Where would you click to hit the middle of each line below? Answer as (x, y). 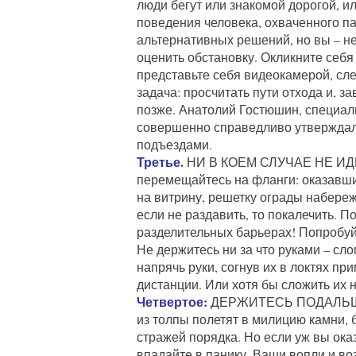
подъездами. (174, 144)
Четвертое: (172, 302)
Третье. (160, 162)
